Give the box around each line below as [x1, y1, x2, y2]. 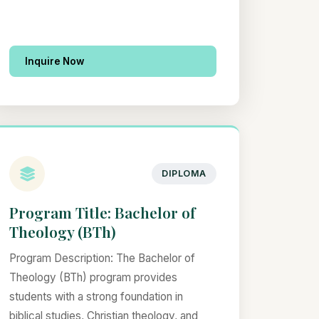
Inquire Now [25, 56, 85, 68]
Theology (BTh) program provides [9, 271, 178, 285]
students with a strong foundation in [9, 290, 184, 304]
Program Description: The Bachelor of [9, 251, 196, 266]
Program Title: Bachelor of [9, 202, 196, 223]
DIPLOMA [162, 168, 206, 179]
